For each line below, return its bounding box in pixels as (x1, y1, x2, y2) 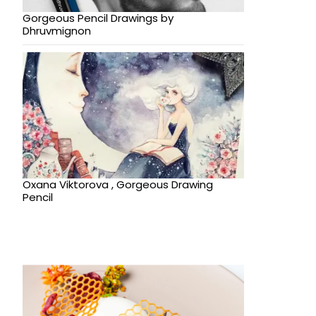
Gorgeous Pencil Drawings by (22, 11, 174, 26)
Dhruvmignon (22, 23, 91, 39)
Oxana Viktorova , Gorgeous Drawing (22, 177, 213, 193)
